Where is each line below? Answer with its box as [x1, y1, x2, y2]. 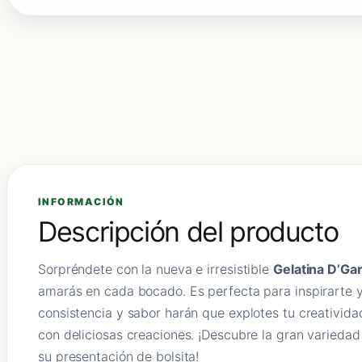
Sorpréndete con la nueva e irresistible [38, 260, 273, 277]
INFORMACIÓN [38, 195, 124, 208]
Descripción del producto [38, 214, 339, 248]
